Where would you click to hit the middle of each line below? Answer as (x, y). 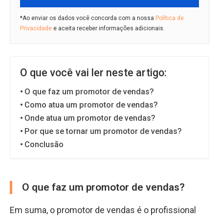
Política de (170, 18)
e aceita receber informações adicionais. (108, 28)
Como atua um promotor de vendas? (91, 105)
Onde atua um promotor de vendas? (90, 118)
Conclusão (44, 144)
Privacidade (36, 28)
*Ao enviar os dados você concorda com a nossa (88, 18)
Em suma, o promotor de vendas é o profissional (103, 210)
